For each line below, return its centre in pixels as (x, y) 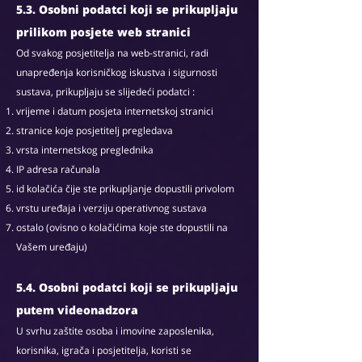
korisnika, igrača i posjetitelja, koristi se (104, 350)
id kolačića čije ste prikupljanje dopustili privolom (125, 189)
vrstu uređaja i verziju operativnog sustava (112, 208)
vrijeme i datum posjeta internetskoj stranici (115, 111)
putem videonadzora (77, 310)
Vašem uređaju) (52, 247)
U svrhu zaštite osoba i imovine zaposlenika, (115, 331)
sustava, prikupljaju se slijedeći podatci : (105, 92)
